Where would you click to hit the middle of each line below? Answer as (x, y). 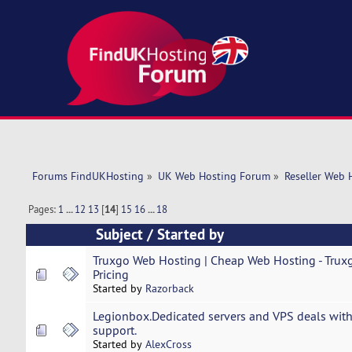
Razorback (169, 289)
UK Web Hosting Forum (214, 176)
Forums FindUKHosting (88, 176)
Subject (119, 235)
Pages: (44, 209)
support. (114, 330)
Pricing (110, 275)
